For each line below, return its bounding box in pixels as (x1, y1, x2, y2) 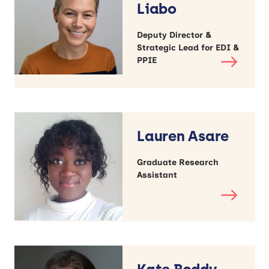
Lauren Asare (137, 127, 229, 145)
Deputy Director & (137, 29, 211, 40)
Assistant (137, 169, 177, 180)
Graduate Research (137, 157, 219, 168)
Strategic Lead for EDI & (137, 42, 239, 53)
